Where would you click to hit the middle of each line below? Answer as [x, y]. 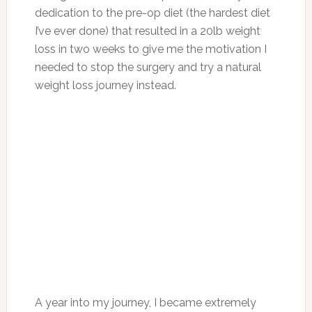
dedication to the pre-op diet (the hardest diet [152, 13]
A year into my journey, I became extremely [145, 302]
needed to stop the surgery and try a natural [148, 67]
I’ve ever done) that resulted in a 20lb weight [147, 31]
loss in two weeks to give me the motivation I [150, 49]
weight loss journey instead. [105, 85]
